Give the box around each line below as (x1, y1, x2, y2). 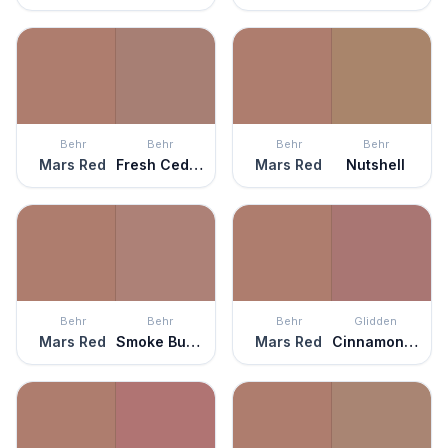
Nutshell (346, 156, 405, 173)
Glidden (354, 314, 397, 328)
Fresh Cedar (189, 156, 203, 173)
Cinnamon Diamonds (404, 333, 418, 350)
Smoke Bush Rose (186, 333, 200, 350)
